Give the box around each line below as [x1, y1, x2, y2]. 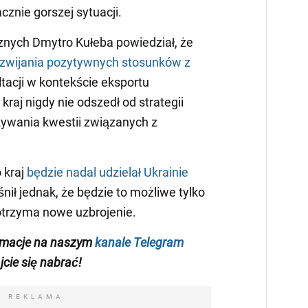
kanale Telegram [95, 235, 184, 250]
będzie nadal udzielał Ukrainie [27, 165, 188, 180]
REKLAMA [8, 293, 64, 301]
